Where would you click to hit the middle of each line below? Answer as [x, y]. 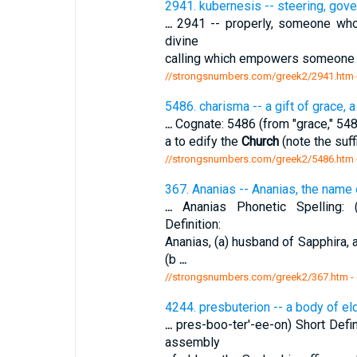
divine [181, 41]
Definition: [192, 224]
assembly [192, 342]
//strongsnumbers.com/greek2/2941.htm [259, 76]
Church [260, 141]
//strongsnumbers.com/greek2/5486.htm [259, 159]
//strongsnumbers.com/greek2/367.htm [256, 277]
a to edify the [203, 141]
